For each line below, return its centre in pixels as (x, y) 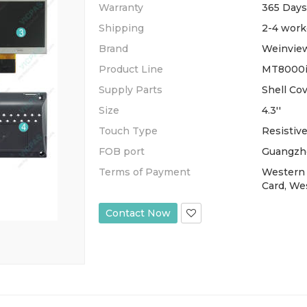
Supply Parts (131, 90)
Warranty (121, 8)
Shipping (121, 28)
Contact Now (138, 213)
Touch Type (128, 131)
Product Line (131, 69)
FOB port (122, 151)
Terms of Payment (145, 172)
